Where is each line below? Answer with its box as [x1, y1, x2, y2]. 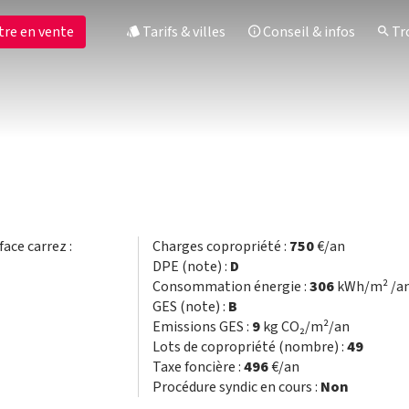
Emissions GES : [152, 317, 252, 337]
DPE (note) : [152, 257, 230, 277]
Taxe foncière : [152, 357, 244, 377]
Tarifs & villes [140, 22, 225, 42]
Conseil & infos [260, 22, 355, 42]
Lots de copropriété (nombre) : [152, 337, 347, 357]
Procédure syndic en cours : [152, 377, 320, 397]
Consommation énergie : [152, 277, 309, 297]
